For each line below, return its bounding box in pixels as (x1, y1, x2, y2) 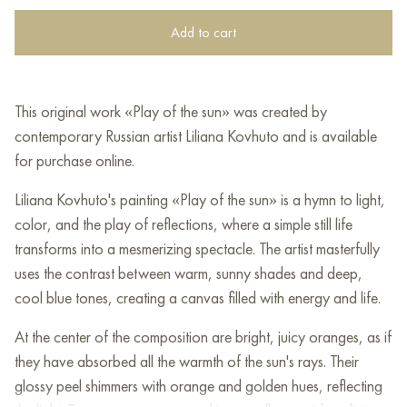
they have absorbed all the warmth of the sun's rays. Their (15, 351, 359, 372)
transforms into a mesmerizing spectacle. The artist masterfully (15, 238, 380, 260)
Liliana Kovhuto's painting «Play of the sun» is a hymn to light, (15, 189, 385, 211)
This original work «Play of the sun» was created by (15, 101, 327, 123)
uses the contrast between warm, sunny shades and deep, (15, 263, 362, 284)
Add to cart (171, 23, 236, 43)
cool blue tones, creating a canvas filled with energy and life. (15, 287, 381, 309)
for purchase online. (15, 150, 134, 172)
